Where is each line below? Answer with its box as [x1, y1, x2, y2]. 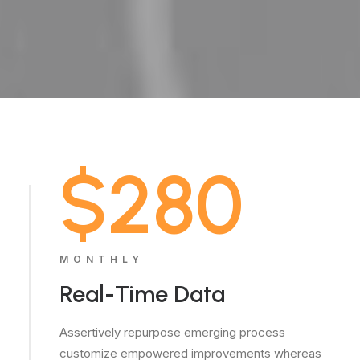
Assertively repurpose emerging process [59, 325, 285, 340]
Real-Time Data [59, 280, 225, 308]
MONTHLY [59, 253, 144, 265]
